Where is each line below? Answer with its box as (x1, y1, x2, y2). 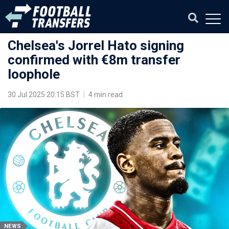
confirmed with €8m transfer (8, 52, 180, 67)
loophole (8, 66, 60, 82)
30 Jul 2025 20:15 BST (8, 90, 81, 99)
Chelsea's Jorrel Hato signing (8, 38, 184, 53)
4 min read (87, 90, 123, 99)
